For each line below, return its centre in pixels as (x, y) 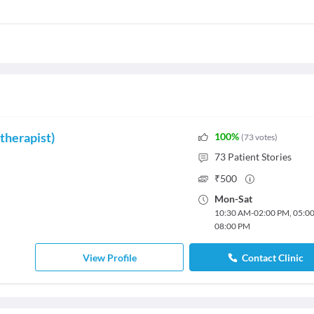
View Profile (109, 257)
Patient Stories (259, 157)
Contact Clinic (272, 257)
